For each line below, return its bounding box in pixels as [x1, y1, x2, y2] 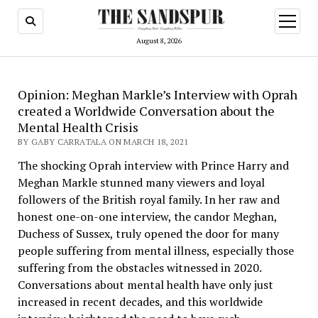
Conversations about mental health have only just [17, 276, 273, 292]
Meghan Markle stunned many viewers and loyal [17, 174, 265, 190]
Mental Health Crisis [17, 118, 138, 136]
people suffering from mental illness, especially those [17, 242, 294, 258]
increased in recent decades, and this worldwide [17, 293, 263, 309]
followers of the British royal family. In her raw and [17, 191, 280, 207]
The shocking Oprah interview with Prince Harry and [17, 157, 289, 173]
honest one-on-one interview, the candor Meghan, [17, 208, 277, 224]
